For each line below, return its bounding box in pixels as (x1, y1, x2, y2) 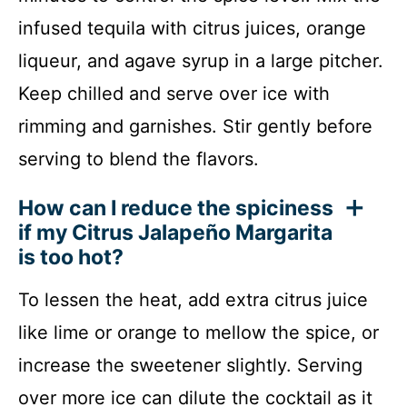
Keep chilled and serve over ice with (18, 82, 330, 104)
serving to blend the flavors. (18, 147, 259, 170)
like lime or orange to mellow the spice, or (18, 321, 379, 343)
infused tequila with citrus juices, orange (18, 16, 366, 39)
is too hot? (18, 243, 124, 270)
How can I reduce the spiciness (18, 194, 333, 221)
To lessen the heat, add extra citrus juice (18, 288, 368, 311)
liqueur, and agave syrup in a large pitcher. (18, 49, 383, 72)
